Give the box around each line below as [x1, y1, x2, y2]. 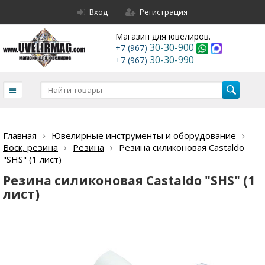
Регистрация [140, 7, 188, 17]
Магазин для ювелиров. [115, 31, 211, 42]
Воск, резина [3, 141, 58, 153]
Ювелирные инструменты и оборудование [51, 130, 236, 141]
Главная [3, 130, 37, 141]
